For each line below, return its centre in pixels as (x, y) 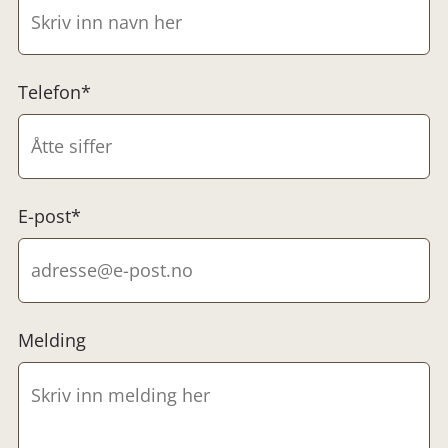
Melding (52, 339)
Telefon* (54, 91)
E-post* (49, 215)
